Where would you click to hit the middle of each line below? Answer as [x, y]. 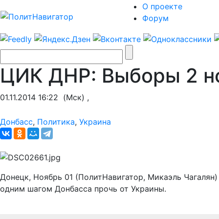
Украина [95, 121]
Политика [56, 121]
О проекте [162, 6]
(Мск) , [74, 97]
